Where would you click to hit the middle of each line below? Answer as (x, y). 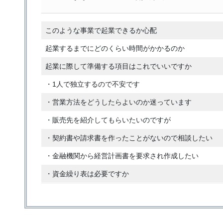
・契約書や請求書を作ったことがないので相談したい (129, 138)
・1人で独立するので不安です (92, 84)
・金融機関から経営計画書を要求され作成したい (122, 156)
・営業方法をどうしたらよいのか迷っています (118, 102)
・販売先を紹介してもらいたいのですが (108, 120)
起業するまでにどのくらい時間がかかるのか (115, 49)
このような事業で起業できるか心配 (101, 31)
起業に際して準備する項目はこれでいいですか (118, 66)
